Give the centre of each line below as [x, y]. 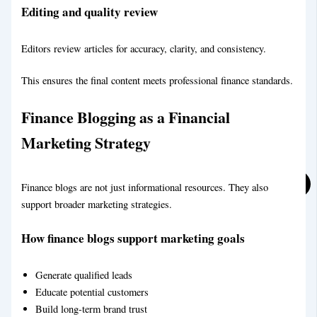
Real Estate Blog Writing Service [131, 224]
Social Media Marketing [112, 34]
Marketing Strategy [86, 143]
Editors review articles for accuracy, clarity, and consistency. [144, 48]
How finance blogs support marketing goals [133, 238]
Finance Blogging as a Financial [126, 117]
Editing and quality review [90, 11]
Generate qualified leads [84, 275]
